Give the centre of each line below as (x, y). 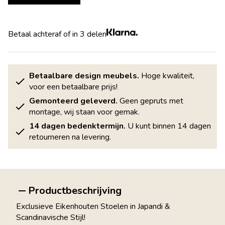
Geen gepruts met (150, 101)
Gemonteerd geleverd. (73, 101)
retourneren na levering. (70, 137)
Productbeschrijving (75, 190)
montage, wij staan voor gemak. (84, 112)
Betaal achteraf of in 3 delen (57, 34)
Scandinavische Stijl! (51, 217)
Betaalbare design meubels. (84, 76)
